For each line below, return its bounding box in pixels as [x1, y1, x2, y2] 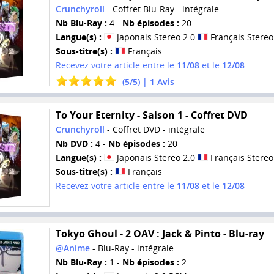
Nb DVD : [55, 138, 93, 150]
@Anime [55, 242, 90, 254]
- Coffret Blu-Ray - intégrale [104, 3, 219, 15]
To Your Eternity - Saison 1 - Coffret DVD [55, 108, 248, 122]
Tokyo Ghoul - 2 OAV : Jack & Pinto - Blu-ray [55, 227, 264, 241]
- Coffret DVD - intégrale [104, 124, 205, 136]
